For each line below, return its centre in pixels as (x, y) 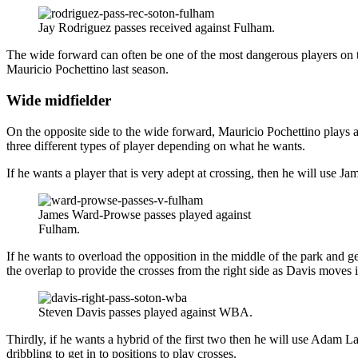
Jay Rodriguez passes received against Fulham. (157, 28)
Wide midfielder (59, 100)
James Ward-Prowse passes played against (145, 214)
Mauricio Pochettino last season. (88, 70)
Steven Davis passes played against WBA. (145, 312)
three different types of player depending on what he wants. (156, 145)
